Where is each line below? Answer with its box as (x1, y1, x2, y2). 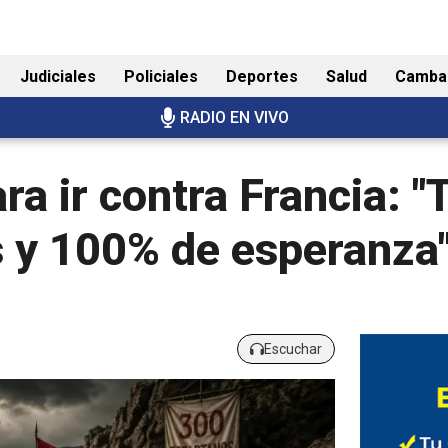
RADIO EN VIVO (179, 108, 289, 127)
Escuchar (263, 340, 322, 357)
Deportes (226, 67, 298, 86)
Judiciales (20, 67, 96, 86)
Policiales (124, 67, 198, 86)
